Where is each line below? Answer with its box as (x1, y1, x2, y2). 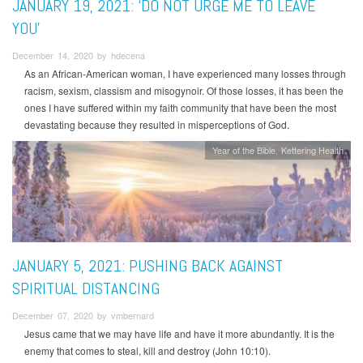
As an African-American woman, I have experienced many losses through (24, 66, 346, 81)
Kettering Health (281, 143, 344, 157)
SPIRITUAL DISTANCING (12, 277, 160, 299)
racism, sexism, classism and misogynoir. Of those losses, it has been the (24, 83, 344, 98)
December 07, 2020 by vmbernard (12, 308, 154, 322)
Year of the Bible (211, 143, 275, 157)
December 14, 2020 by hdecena (12, 48, 145, 62)
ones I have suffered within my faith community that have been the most (24, 100, 336, 115)
